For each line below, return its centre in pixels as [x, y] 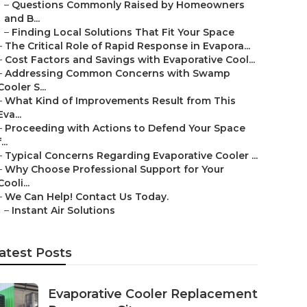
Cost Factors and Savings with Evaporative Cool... [130, 60]
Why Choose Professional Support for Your [114, 169]
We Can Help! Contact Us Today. [87, 197]
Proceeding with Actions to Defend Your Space [125, 128]
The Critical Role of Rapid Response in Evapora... [127, 46]
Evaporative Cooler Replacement [153, 294]
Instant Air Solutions [63, 210]
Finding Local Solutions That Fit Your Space [123, 32]
